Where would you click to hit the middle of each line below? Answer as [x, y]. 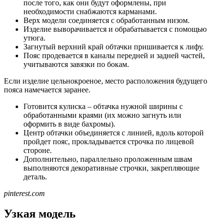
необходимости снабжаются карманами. [90, 11]
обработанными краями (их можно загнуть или [102, 115]
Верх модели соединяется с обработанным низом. [107, 20]
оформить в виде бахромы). [69, 124]
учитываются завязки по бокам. [76, 64]
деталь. [35, 176]
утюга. [34, 38]
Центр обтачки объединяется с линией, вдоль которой [114, 132]
